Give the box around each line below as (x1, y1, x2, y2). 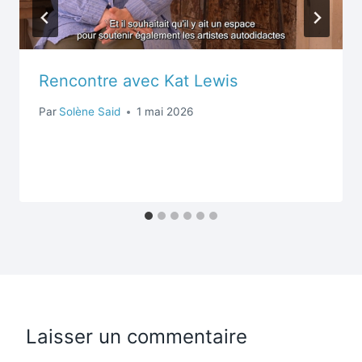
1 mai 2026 (137, 105, 194, 119)
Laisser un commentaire (26, 325, 247, 349)
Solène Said (59, 105, 121, 119)
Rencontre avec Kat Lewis (39, 70, 238, 90)
